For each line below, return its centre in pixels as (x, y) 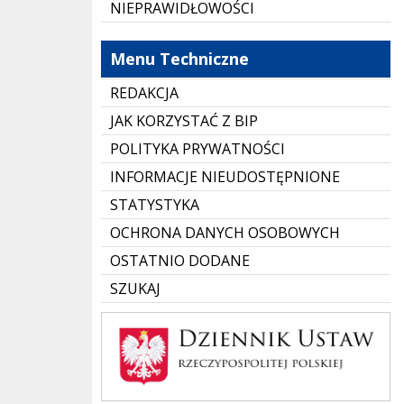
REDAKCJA (144, 93)
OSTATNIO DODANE (180, 261)
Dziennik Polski (129, 316)
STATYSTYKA (155, 205)
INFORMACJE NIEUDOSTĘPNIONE (225, 177)
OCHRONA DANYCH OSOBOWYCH (225, 233)
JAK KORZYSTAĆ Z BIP (184, 121)
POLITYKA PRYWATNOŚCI (197, 149)
